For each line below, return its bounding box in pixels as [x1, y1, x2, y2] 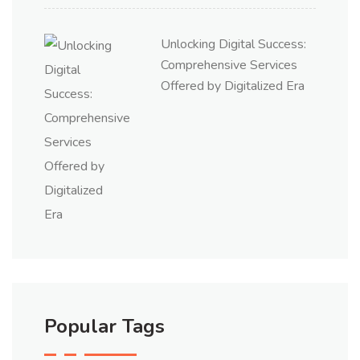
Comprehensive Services [161, 56, 297, 74]
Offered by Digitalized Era [161, 77, 305, 95]
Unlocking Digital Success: [161, 35, 306, 53]
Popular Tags [44, 313, 165, 339]
